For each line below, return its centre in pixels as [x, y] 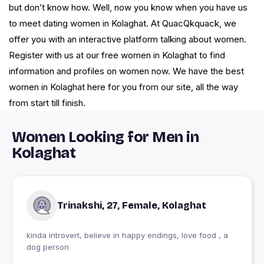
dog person [48, 247]
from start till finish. [47, 103]
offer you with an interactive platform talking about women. [128, 39]
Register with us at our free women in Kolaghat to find [117, 55]
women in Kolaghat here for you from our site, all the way [123, 87]
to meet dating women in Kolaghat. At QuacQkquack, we [123, 24]
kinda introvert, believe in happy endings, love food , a [127, 235]
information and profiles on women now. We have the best [126, 71]
